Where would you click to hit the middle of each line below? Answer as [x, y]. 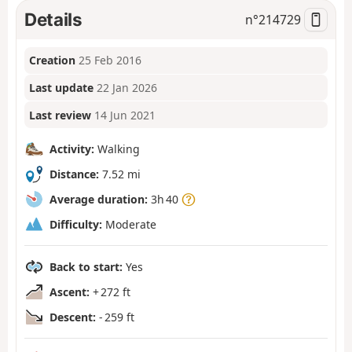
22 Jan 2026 [127, 88]
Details [53, 19]
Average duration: [99, 199]
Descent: [73, 317]
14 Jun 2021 [125, 115]
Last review [60, 115]
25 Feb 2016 [110, 60]
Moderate [129, 224]
